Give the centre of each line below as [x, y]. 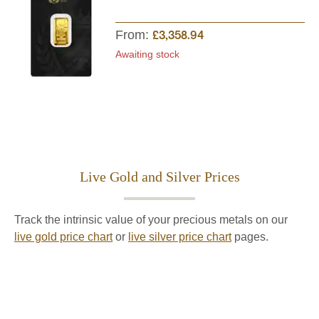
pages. [250, 237]
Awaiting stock [147, 54]
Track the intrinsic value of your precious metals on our [151, 220]
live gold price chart [63, 237]
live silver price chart [180, 237]
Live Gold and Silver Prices [159, 177]
